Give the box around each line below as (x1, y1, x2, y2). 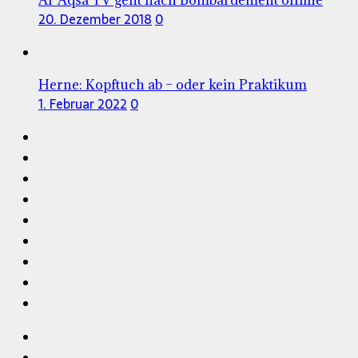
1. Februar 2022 (38, 93, 127, 114)
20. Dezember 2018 (38, 8, 152, 30)
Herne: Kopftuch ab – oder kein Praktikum (38, 75, 307, 93)
